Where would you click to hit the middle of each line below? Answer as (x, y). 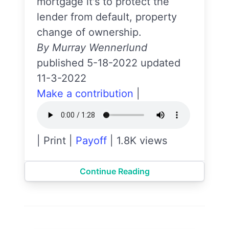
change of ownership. (89, 32)
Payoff (91, 141)
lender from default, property (107, 17)
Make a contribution (85, 94)
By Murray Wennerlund (92, 48)
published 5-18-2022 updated (109, 63)
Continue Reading (114, 171)
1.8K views (142, 141)
